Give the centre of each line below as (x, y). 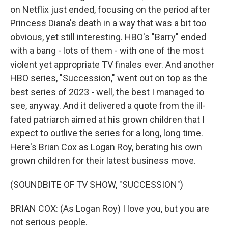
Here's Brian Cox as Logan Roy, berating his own (106, 147)
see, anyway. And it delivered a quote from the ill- (108, 106)
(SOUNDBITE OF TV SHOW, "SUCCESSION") (97, 184)
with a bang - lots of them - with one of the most (107, 51)
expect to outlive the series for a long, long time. (107, 133)
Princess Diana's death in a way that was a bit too (108, 23)
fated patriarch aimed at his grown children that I (107, 119)
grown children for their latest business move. (103, 161)
